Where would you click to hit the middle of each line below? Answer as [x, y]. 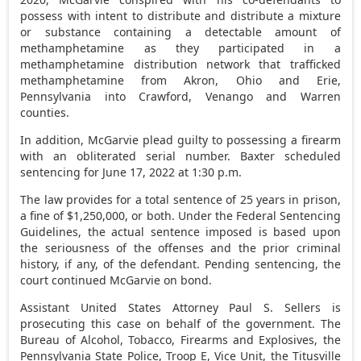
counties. [45, 112]
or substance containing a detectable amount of [180, 31]
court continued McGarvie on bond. [116, 280]
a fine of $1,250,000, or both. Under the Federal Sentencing [180, 215]
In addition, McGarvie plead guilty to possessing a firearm [180, 139]
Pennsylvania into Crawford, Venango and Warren [180, 96]
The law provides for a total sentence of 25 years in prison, [180, 199]
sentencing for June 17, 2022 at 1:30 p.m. [131, 172]
